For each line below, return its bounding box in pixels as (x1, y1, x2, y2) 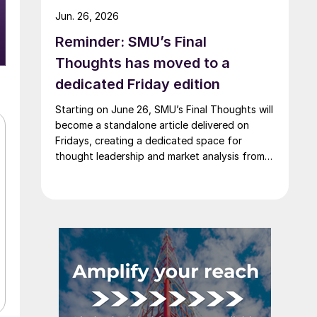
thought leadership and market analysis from (55, 149, 265, 162)
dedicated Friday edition (55, 75, 220, 93)
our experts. (55, 165, 112, 178)
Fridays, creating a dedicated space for (55, 134, 242, 146)
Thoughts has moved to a (55, 54, 230, 71)
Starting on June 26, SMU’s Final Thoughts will (55, 103, 273, 115)
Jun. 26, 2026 (55, 9, 119, 22)
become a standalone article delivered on (55, 118, 249, 131)
